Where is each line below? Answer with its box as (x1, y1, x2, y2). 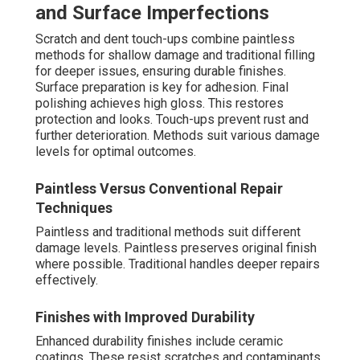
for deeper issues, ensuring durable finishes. (35, 63, 286, 80)
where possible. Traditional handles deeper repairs (35, 256, 320, 272)
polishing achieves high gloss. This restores (35, 96, 284, 112)
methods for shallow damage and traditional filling (35, 47, 315, 63)
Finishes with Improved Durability (35, 309, 255, 326)
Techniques (35, 199, 112, 217)
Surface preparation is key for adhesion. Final (35, 80, 288, 96)
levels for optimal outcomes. (35, 144, 196, 160)
